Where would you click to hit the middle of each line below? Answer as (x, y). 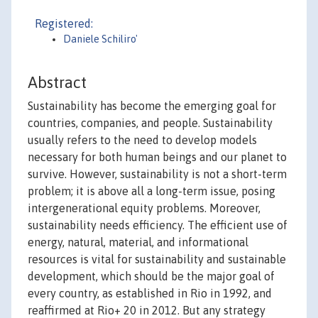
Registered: (64, 23)
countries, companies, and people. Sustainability (150, 123)
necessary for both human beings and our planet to (157, 157)
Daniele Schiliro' (100, 39)
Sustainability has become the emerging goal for (152, 106)
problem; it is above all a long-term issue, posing (152, 191)
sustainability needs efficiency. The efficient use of (158, 225)
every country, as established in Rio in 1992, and (150, 294)
